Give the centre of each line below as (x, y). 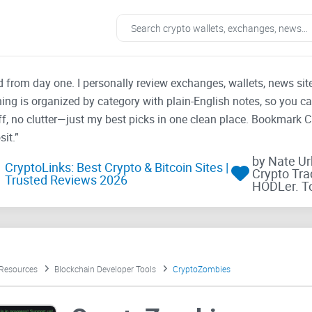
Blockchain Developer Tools (105, 269)
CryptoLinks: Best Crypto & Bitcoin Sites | (116, 167)
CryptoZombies (201, 269)
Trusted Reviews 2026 (66, 180)
